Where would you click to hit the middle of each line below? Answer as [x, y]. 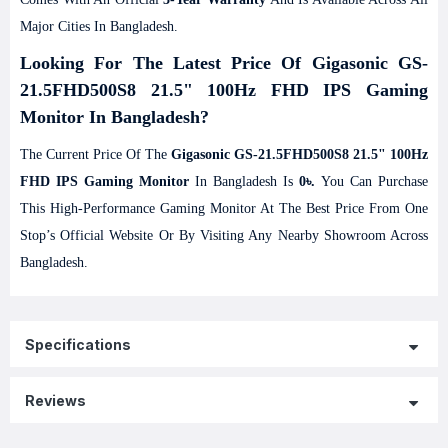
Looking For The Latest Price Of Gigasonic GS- [224, 63]
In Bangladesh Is [244, 181]
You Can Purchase [371, 181]
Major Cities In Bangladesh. [99, 26]
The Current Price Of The [95, 154]
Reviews [55, 400]
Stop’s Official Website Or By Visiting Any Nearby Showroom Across [224, 235]
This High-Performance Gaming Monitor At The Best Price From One [224, 208]
